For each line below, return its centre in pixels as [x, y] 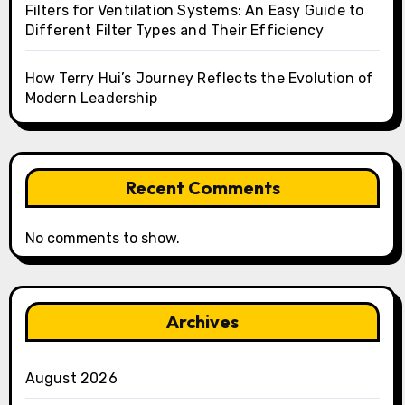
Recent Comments [202, 187]
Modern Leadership [91, 98]
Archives [202, 321]
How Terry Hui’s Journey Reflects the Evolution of [199, 78]
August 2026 [71, 378]
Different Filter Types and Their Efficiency [174, 30]
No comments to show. [102, 238]
